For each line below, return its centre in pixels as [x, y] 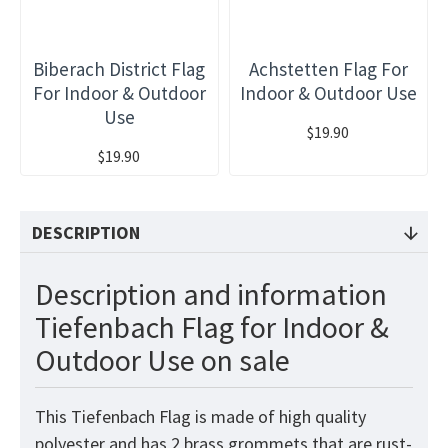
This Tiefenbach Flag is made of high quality [200, 417]
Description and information [211, 294]
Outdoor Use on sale [162, 360]
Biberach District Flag [119, 69]
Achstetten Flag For [328, 69]
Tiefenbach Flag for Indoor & [212, 327]
